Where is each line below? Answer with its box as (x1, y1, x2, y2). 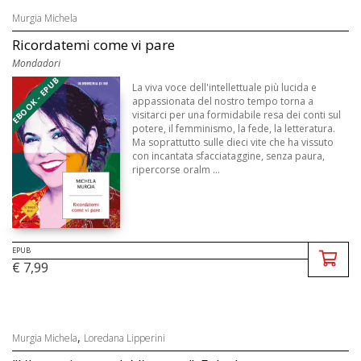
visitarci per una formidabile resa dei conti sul (132, 108, 342, 122)
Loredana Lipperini (84, 331, 165, 346)
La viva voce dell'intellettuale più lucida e (132, 81, 317, 95)
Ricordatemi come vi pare (12, 35, 175, 55)
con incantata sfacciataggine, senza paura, (132, 149, 326, 164)
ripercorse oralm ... (132, 163, 221, 177)
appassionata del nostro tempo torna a (132, 94, 314, 109)
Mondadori (12, 56, 60, 71)
